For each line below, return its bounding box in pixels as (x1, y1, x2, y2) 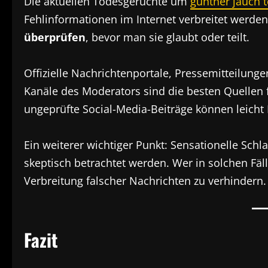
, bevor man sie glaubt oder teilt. (86, 30, 249, 45)
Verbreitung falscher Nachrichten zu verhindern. (24, 173, 266, 188)
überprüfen (24, 30, 86, 45)
